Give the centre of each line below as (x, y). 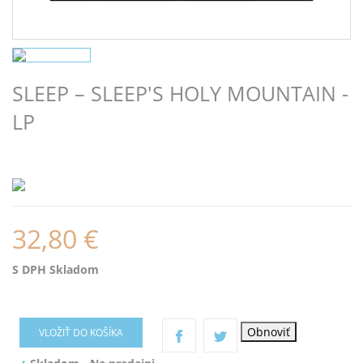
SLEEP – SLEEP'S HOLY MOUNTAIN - (180, 93)
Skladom (74, 270)
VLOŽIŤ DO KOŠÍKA (81, 332)
